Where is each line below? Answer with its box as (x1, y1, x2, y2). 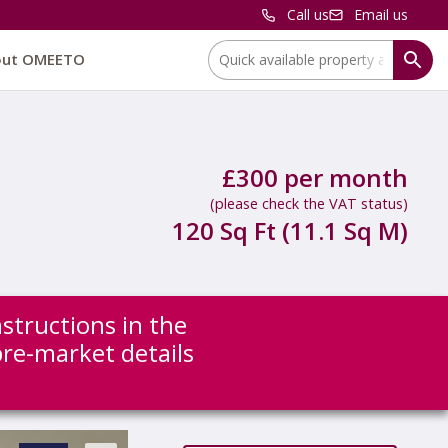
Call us (287, 5, 329, 24)
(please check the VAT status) (210, 194, 408, 213)
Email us (354, 5, 408, 24)
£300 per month (222, 161, 408, 194)
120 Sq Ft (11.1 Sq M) (172, 214, 408, 247)
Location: (207, 40, 267, 59)
